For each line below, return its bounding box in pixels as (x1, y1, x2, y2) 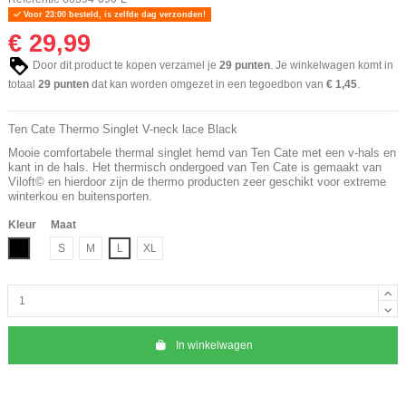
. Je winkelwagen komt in (270, 58, 393, 72)
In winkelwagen (175, 338, 253, 352)
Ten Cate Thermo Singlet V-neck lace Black (8, 122, 237, 137)
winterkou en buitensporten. (8, 188, 152, 203)
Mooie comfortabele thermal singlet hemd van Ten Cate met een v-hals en (8, 145, 396, 159)
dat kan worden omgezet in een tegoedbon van (89, 77, 326, 91)
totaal (8, 77, 38, 91)
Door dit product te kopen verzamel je (30, 58, 219, 72)
